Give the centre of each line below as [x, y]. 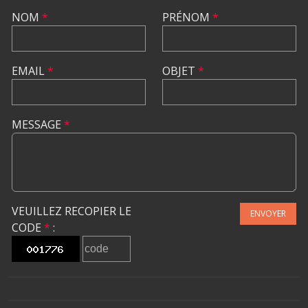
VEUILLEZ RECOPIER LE [71, 211]
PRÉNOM [187, 17]
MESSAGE [38, 124]
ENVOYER [268, 213]
